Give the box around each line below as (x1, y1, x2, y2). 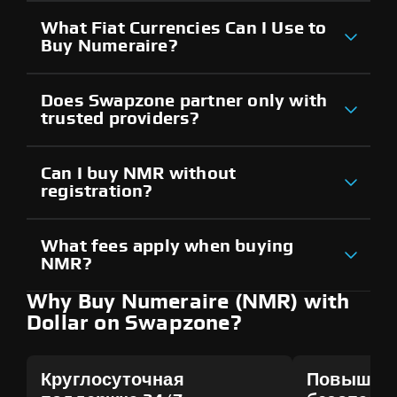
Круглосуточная (41, 370, 184, 389)
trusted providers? (41, 109, 200, 128)
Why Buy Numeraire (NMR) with (27, 291, 350, 313)
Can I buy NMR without (41, 164, 237, 183)
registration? (41, 182, 153, 200)
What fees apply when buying (41, 237, 294, 255)
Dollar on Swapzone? (27, 312, 242, 334)
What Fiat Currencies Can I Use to (41, 19, 327, 37)
